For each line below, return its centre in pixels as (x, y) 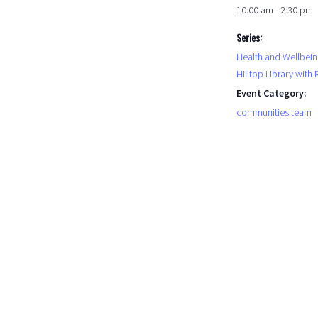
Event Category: (272, 93)
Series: (249, 38)
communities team (274, 113)
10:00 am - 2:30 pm (275, 10)
